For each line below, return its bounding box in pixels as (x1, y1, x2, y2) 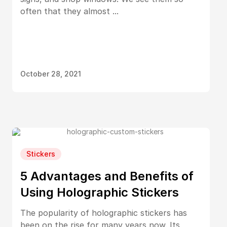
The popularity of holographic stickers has (20, 208, 187, 218)
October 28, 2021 (20, 69, 81, 78)
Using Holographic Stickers (20, 185, 179, 200)
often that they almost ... (20, 6, 119, 16)
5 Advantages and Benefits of (20, 169, 194, 183)
